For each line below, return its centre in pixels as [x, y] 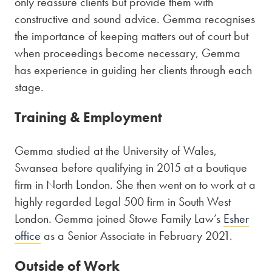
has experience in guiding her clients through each [133, 70]
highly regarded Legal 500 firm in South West [123, 201]
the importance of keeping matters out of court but [131, 36]
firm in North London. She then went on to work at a [135, 184]
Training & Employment [88, 117]
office [28, 235]
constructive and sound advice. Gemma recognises [135, 19]
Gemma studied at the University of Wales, [116, 150]
